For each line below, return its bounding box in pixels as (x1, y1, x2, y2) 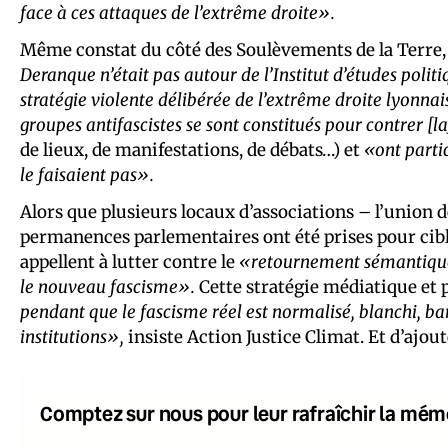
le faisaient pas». (20, 163, 154, 186)
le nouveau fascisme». (20, 275, 195, 298)
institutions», (20, 325, 124, 348)
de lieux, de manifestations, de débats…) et (20, 138, 364, 161)
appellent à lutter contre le (20, 250, 239, 273)
